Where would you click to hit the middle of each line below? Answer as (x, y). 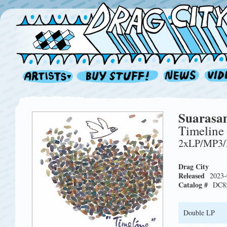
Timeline (201, 130)
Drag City (194, 166)
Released (192, 176)
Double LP (199, 213)
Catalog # (193, 185)
